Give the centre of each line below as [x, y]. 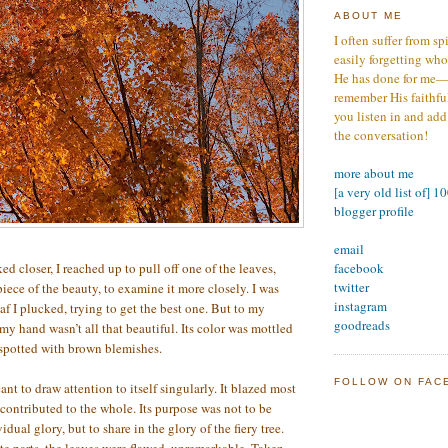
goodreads [362, 324]
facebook [359, 267]
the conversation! [381, 134]
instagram [360, 305]
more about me [374, 172]
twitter [351, 286]
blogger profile [374, 210]
